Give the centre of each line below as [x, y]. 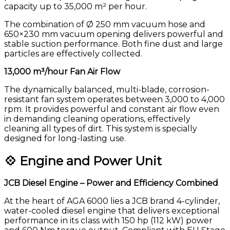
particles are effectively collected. [73, 53]
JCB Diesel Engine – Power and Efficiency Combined [111, 183]
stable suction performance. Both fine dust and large [113, 44]
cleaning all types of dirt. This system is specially [101, 128]
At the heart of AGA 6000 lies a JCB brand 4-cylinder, [112, 201]
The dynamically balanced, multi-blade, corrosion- [107, 89]
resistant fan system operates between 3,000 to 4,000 [114, 99]
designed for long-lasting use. [65, 138]
